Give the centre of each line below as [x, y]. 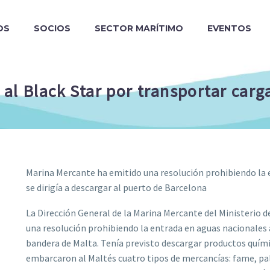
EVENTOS [229, 28]
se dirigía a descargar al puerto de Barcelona [116, 187]
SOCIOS [52, 28]
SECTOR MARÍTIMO [139, 28]
